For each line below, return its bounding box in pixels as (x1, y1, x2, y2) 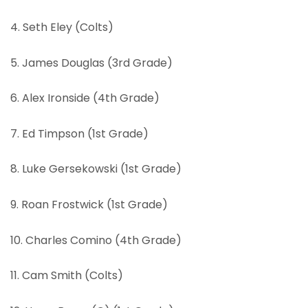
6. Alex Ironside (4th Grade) (10, 90, 159, 107)
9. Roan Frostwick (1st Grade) (10, 196, 168, 212)
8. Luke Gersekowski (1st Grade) (10, 161, 181, 177)
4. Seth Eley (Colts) (10, 19, 113, 36)
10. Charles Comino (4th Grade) (10, 232, 181, 248)
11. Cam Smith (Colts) (10, 267, 123, 284)
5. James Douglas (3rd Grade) (10, 54, 173, 71)
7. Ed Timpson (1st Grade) (10, 125, 148, 142)
